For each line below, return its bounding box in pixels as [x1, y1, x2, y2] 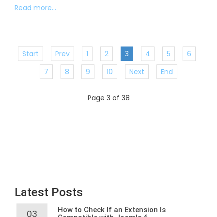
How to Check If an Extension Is [58, 205, 166, 214]
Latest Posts [15, 186, 83, 199]
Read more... [15, 3, 56, 13]
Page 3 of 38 [87, 93, 130, 103]
